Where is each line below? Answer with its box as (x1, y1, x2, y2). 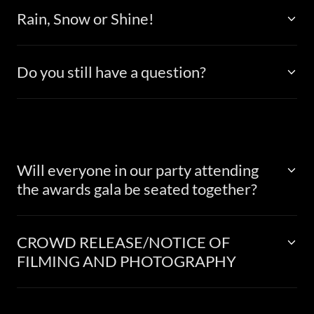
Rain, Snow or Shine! (17, 9, 154, 28)
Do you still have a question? (17, 62, 206, 81)
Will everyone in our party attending (17, 161, 259, 179)
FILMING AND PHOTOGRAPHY (17, 252, 236, 271)
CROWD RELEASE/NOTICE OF (17, 233, 230, 252)
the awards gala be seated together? (17, 179, 257, 198)
